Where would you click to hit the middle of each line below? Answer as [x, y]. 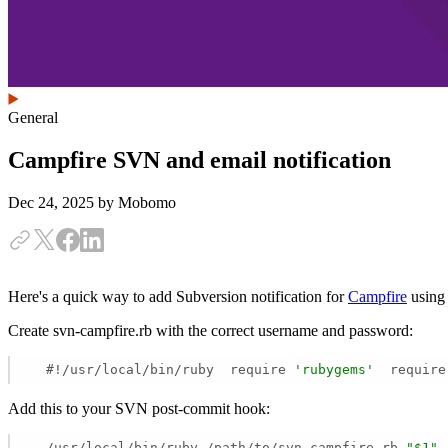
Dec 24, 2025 [53, 202]
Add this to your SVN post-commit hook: [139, 408]
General [33, 117]
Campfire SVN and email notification [199, 159]
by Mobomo [137, 202]
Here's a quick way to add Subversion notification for [178, 296]
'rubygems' [334, 370]
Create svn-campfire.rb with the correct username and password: [210, 330]
